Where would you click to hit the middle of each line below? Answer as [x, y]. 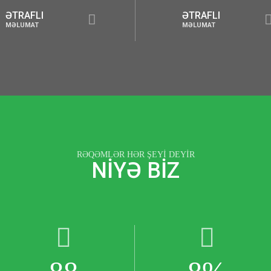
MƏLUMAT [92, 25]
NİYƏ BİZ [135, 171]
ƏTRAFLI [94, 15]
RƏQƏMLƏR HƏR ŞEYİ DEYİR [135, 155]
